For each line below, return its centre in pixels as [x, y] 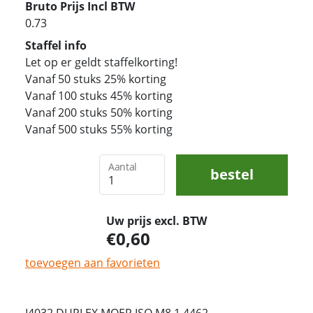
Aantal [123, 167]
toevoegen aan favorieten [93, 262]
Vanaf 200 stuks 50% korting [99, 112]
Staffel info [56, 45]
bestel [232, 174]
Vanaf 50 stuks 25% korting [96, 79]
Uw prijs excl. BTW [156, 220]
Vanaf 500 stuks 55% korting [99, 129]
